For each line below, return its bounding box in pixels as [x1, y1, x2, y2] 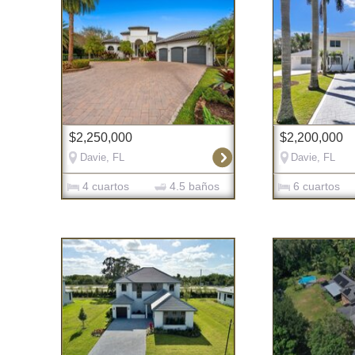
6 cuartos [290, 180, 341, 193]
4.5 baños [166, 180, 219, 193]
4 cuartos [78, 180, 129, 193]
